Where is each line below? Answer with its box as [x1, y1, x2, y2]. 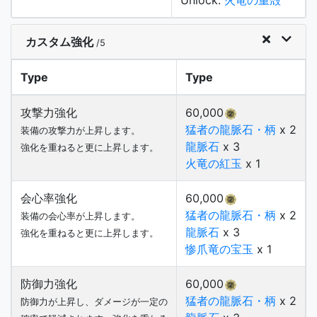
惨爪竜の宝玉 [185, 242, 253, 256]
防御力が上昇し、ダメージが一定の [21, 296, 168, 307]
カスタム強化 [25, 35, 96, 49]
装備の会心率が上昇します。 [21, 211, 140, 221]
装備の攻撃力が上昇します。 [21, 125, 140, 136]
